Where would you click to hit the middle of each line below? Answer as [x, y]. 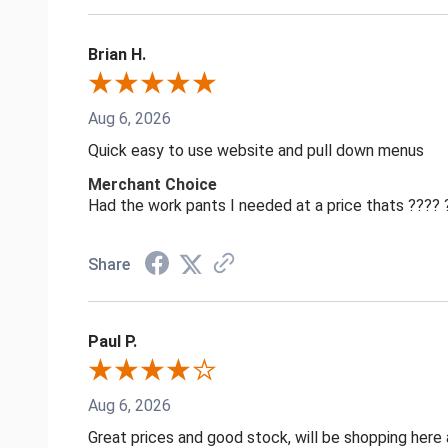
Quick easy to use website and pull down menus [256, 151]
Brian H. [117, 55]
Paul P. [112, 342]
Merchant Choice [152, 185]
